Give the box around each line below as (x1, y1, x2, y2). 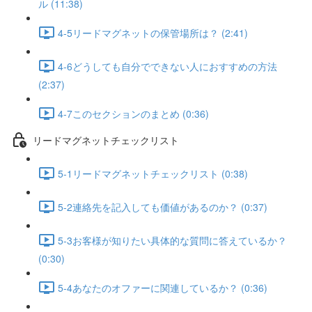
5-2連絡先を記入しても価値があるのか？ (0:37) (58, 199, 267, 214)
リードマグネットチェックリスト (33, 132, 179, 147)
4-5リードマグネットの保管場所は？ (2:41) (58, 25, 248, 40)
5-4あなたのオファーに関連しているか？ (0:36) (58, 280, 267, 295)
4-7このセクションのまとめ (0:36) (58, 106, 209, 120)
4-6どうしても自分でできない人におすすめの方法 (58, 58, 277, 73)
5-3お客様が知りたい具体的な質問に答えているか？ (58, 233, 287, 247)
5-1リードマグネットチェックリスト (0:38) (58, 166, 248, 180)
